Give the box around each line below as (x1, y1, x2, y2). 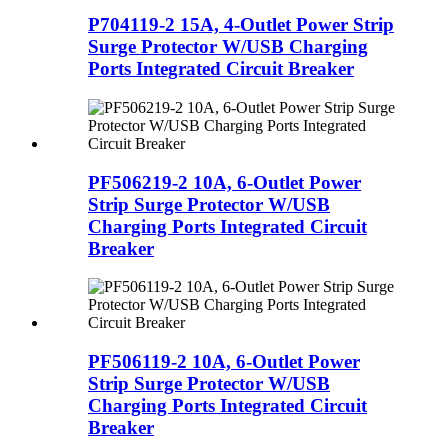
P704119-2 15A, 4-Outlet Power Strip (88, 14, 394, 36)
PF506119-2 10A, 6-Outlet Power (88, 351, 360, 373)
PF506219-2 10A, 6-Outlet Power (88, 171, 361, 193)
